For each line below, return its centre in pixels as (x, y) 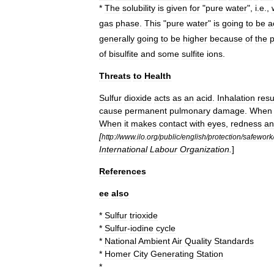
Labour (164, 149)
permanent (146, 110)
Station (210, 254)
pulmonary (190, 110)
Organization (205, 149)
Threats (115, 76)
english (194, 136)
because (226, 39)
